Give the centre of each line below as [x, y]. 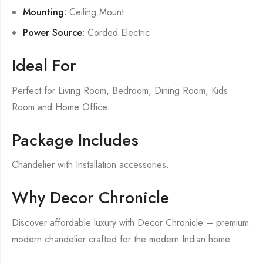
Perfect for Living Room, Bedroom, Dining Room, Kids [120, 90]
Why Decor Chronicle [90, 198]
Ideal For [44, 65]
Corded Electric [117, 32]
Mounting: [45, 12]
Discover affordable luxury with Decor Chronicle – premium [130, 223]
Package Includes [75, 140]
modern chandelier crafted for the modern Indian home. [122, 240]
